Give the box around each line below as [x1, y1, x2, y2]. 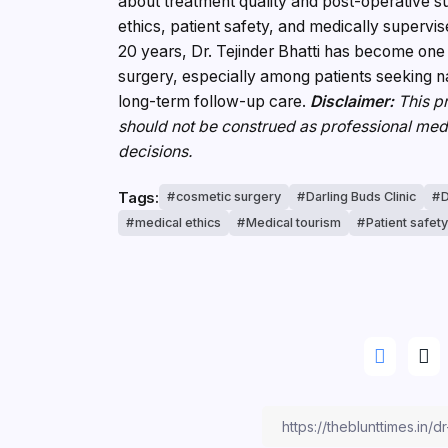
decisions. [118, 142, 194, 162]
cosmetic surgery [175, 189, 281, 205]
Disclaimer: [310, 92, 395, 112]
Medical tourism [246, 215, 342, 231]
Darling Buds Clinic [305, 189, 416, 205]
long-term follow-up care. [118, 92, 311, 112]
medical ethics [135, 215, 222, 231]
